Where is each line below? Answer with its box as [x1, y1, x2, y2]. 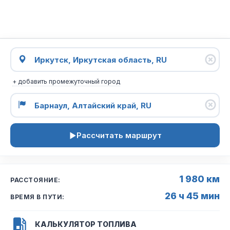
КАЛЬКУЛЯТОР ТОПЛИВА [35, 220, 137, 228]
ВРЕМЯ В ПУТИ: [10, 193, 65, 201]
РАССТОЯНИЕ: [10, 176, 61, 184]
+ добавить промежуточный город [12, 78, 120, 85]
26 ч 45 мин [165, 190, 220, 201]
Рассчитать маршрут [76, 130, 162, 140]
